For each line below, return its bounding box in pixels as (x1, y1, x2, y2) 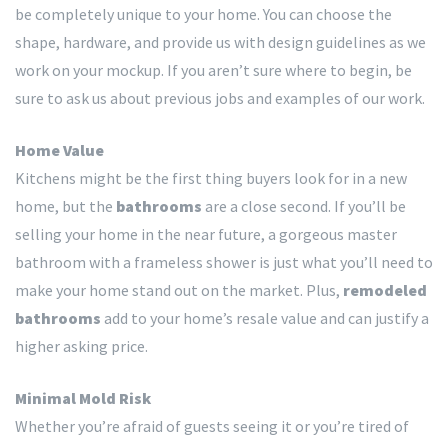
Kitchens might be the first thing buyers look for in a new (15, 167, 407, 188)
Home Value (15, 139, 104, 160)
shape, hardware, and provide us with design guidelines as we (15, 31, 426, 52)
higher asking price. (15, 335, 148, 356)
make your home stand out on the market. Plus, (15, 279, 343, 300)
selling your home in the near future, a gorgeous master (15, 223, 397, 244)
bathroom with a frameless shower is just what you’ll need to (15, 251, 433, 272)
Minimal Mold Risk (15, 387, 151, 408)
